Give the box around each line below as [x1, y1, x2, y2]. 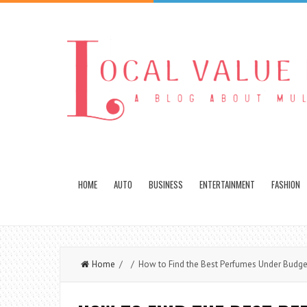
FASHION [271, 177, 300, 191]
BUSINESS [149, 177, 183, 191]
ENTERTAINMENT [199, 177, 255, 191]
